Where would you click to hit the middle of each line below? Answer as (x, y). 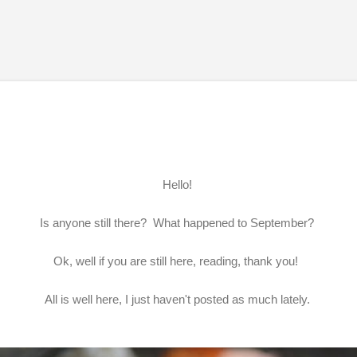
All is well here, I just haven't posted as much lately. (178, 299)
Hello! (178, 184)
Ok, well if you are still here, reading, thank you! (178, 261)
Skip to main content (178, 20)
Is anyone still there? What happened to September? (178, 222)
